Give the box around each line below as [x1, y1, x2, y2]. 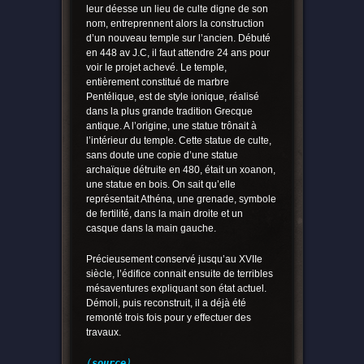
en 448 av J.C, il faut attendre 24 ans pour [85, 47, 270, 59]
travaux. [85, 327, 121, 339]
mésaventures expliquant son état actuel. [85, 283, 266, 295]
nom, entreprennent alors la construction [85, 18, 264, 30]
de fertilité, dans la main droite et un [85, 208, 243, 220]
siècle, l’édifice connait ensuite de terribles [85, 268, 273, 280]
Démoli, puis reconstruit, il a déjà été [85, 297, 246, 310]
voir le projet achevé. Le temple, [85, 62, 227, 74]
